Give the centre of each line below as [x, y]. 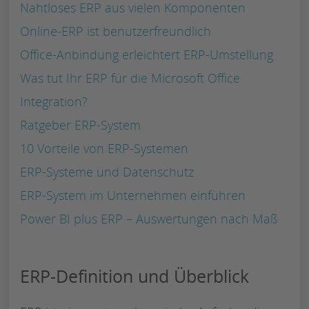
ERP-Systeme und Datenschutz [107, 171]
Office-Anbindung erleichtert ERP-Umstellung [147, 54]
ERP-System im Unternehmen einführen [133, 195]
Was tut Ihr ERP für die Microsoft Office [130, 78]
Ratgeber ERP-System [80, 124]
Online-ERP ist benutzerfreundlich [116, 31]
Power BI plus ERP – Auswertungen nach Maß [149, 218]
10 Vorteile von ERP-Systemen [104, 148]
